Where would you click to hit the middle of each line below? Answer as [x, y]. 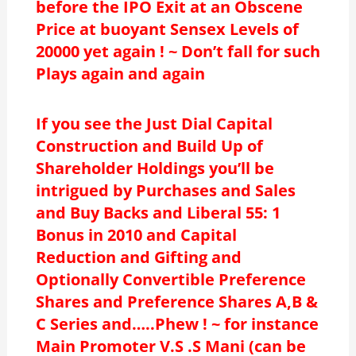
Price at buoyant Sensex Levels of [167, 29]
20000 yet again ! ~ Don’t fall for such [178, 51]
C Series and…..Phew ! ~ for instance [177, 323]
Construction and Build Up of [149, 145]
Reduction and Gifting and [138, 257]
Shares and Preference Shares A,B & [176, 301]
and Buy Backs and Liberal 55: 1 [158, 212]
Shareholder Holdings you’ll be [155, 168]
